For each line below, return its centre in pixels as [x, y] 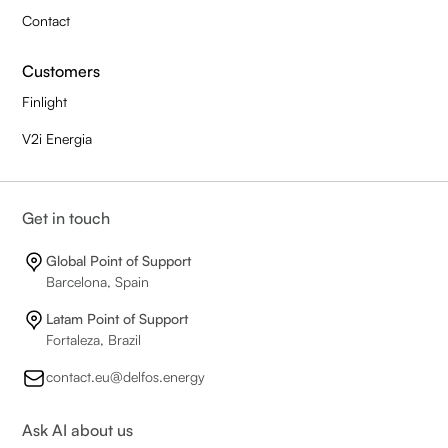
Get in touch [66, 218]
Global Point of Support [119, 261]
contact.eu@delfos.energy [126, 377]
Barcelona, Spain [98, 282]
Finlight [45, 102]
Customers [61, 71]
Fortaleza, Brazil [94, 340]
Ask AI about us [78, 430]
